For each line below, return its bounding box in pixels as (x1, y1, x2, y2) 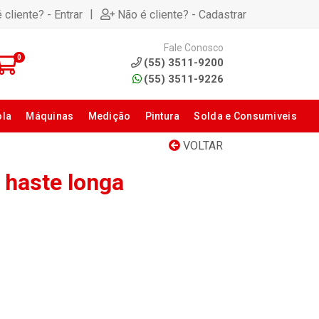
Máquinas (26, 110, 74, 122)
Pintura (145, 110, 180, 122)
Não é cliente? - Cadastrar (117, 7, 246, 21)
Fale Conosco (164, 41, 224, 53)
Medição (88, 110, 131, 122)
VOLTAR (180, 139, 223, 152)
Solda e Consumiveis (194, 110, 297, 122)
